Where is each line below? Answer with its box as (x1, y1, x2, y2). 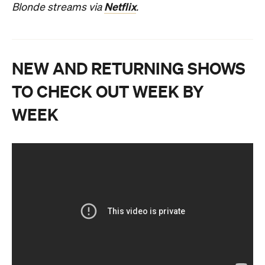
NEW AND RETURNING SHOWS (12, 59, 245, 78)
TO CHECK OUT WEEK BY (12, 82, 203, 101)
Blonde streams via (12, 2, 104, 13)
